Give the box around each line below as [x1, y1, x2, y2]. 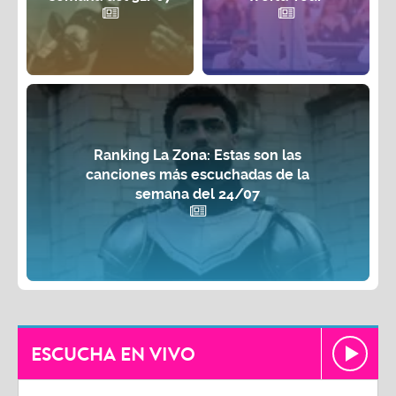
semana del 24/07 [135, 186, 261, 203]
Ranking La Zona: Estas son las [94, 147, 302, 164]
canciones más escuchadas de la [86, 166, 310, 184]
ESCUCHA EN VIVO [31, 341, 195, 369]
